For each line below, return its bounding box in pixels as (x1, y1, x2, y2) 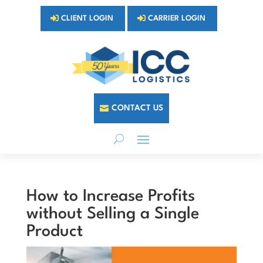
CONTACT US (111, 104, 163, 113)
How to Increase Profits (26, 188, 195, 205)
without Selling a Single (26, 206, 199, 223)
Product (26, 224, 83, 241)
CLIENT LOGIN (61, 15, 114, 22)
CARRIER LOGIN (148, 15, 206, 22)
